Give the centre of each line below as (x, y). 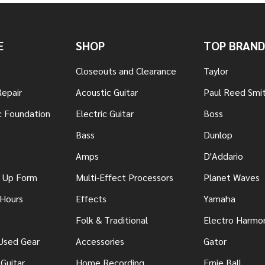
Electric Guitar (105, 114)
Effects (91, 199)
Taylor (216, 71)
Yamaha (219, 199)
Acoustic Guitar (107, 92)
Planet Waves (232, 177)
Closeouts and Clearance (126, 71)
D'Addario (223, 156)
